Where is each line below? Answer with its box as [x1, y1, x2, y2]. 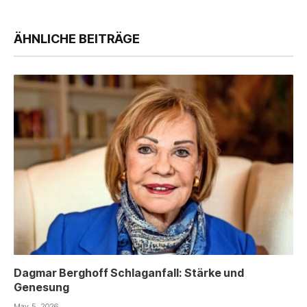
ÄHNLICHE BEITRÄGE [14, 32, 140, 47]
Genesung [14, 280, 69, 295]
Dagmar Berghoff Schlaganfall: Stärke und [14, 266, 244, 280]
